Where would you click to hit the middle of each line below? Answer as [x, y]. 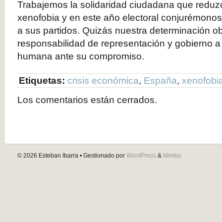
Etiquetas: [42, 81]
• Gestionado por [102, 156]
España [160, 81]
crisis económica [103, 81]
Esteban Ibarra [58, 156]
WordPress [141, 156]
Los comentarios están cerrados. [87, 100]
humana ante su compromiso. [81, 56]
